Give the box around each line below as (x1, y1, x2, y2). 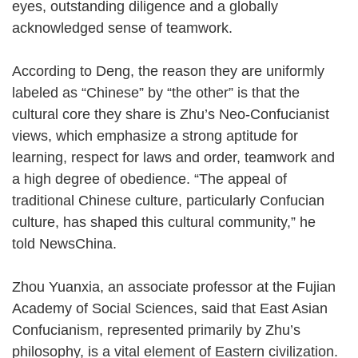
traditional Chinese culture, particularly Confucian (12, 192, 324, 209)
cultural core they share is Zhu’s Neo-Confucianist (12, 105, 329, 122)
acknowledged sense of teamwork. (12, 19, 251, 36)
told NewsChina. (12, 235, 135, 252)
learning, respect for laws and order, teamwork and (12, 149, 335, 165)
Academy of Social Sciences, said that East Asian (12, 300, 328, 316)
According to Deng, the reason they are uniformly (12, 62, 324, 79)
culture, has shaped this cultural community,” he (12, 213, 316, 230)
